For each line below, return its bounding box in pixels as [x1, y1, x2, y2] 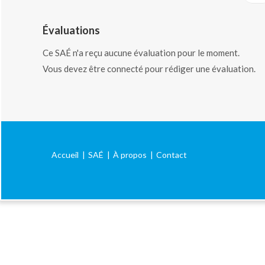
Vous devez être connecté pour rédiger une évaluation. [43, 63, 256, 74]
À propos [113, 149, 147, 160]
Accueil [51, 149, 79, 160]
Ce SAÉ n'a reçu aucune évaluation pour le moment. [43, 47, 240, 58]
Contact [156, 149, 187, 160]
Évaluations [43, 24, 100, 37]
